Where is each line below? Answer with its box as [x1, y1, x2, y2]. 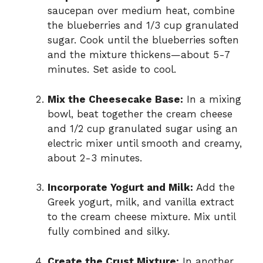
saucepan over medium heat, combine [48, 5, 235, 17]
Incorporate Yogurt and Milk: [48, 181, 193, 194]
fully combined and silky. [48, 225, 170, 238]
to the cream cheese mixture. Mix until [48, 211, 235, 223]
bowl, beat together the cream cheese [48, 107, 232, 120]
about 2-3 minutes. [48, 151, 142, 164]
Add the [193, 181, 235, 194]
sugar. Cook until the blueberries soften [48, 34, 239, 46]
